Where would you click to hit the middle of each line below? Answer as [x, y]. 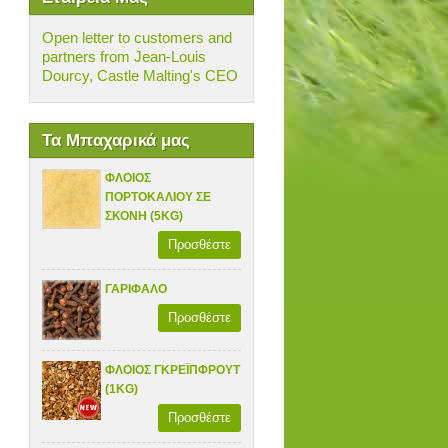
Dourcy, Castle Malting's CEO [139, 75]
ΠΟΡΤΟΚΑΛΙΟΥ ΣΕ [158, 197]
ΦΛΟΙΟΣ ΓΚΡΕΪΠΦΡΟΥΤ [173, 369]
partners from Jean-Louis [123, 56]
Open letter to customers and [136, 37]
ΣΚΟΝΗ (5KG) [144, 216]
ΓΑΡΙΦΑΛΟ [136, 289]
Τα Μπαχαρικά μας [115, 140]
